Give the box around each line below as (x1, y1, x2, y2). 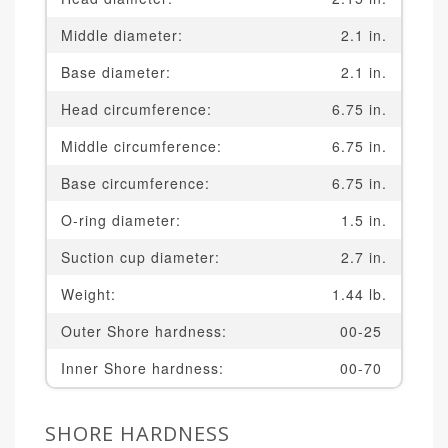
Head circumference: (61, 99, 217, 120)
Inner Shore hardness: (61, 358, 229, 379)
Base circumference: (61, 173, 215, 194)
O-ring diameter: (61, 210, 186, 231)
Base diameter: (61, 62, 176, 83)
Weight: (61, 284, 121, 305)
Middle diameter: (61, 25, 188, 46)
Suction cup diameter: (61, 247, 225, 268)
